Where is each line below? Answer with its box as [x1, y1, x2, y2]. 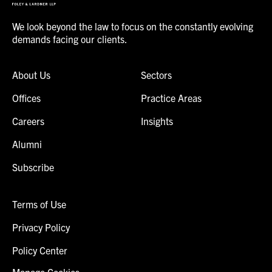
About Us [12, 69, 50, 81]
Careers [12, 115, 44, 127]
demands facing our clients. [12, 33, 127, 46]
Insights [140, 115, 173, 127]
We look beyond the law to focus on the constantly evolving [12, 20, 253, 33]
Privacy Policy [12, 221, 70, 234]
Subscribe [12, 161, 54, 174]
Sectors [140, 69, 172, 81]
